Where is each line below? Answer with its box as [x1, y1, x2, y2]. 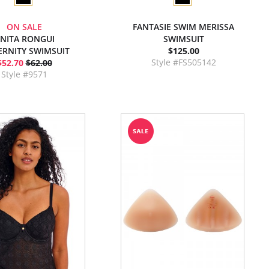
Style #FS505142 [151, 56, 216, 68]
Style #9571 [1, 68, 47, 80]
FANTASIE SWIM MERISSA [133, 21, 234, 32]
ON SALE [7, 21, 42, 32]
